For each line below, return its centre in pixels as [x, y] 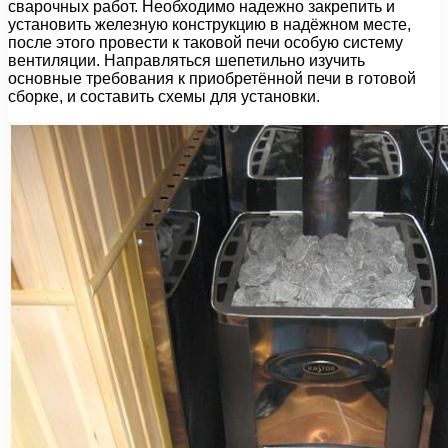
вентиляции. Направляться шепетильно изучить [186, 60]
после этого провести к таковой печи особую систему [205, 42]
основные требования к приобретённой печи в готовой [212, 78]
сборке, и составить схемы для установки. [164, 96]
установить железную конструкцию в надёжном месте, [209, 24]
